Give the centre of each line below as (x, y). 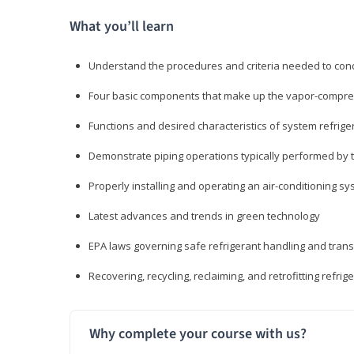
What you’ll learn (122, 27)
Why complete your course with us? (198, 334)
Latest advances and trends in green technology (204, 216)
